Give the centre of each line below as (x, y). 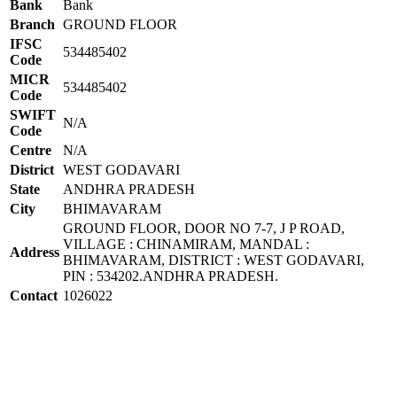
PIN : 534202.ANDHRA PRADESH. (171, 276)
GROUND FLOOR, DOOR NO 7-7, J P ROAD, (204, 228)
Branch (32, 24)
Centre (31, 150)
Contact (34, 295)
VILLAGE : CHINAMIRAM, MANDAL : (186, 244)
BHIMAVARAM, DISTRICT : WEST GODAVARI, (214, 260)
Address (35, 252)
